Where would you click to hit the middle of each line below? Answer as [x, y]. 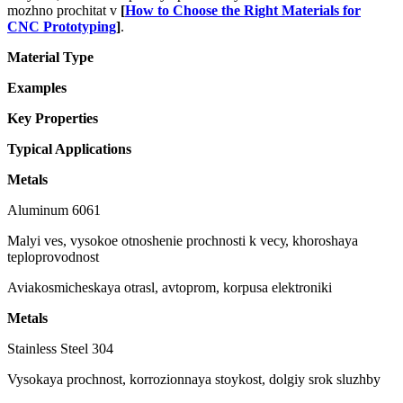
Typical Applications [69, 149]
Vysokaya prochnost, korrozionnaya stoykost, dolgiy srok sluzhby [194, 380]
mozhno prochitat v [64, 11]
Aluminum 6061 [54, 210]
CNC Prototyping [62, 27]
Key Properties [53, 119]
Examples [37, 88]
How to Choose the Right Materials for [243, 11]
